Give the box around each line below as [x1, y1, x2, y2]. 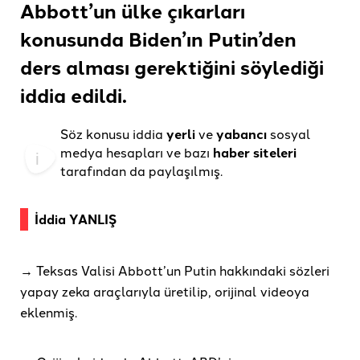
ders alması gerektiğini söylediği [20, 52, 324, 81]
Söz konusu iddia [60, 125, 166, 143]
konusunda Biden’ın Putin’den [20, 24, 297, 53]
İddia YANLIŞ [35, 210, 117, 229]
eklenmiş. [20, 303, 80, 321]
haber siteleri [213, 143, 297, 162]
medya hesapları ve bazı [60, 143, 213, 162]
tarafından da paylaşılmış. [60, 162, 223, 180]
